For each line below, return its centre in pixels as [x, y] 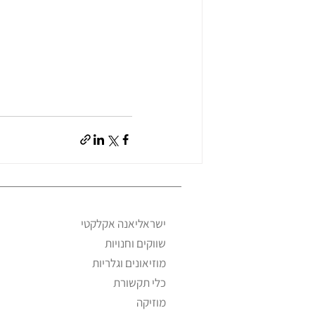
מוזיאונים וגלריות [129, 263]
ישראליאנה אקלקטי [123, 223]
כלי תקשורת [140, 282]
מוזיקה [151, 302]
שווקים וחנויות [135, 243]
